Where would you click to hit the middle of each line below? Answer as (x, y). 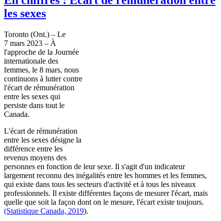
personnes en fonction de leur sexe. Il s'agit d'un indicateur (94, 166)
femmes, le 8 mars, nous (41, 70)
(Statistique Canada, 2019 (44, 211)
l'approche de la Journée (41, 52)
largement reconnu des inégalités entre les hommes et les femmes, (105, 175)
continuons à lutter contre (43, 78)
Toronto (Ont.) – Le (35, 34)
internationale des (31, 61)
